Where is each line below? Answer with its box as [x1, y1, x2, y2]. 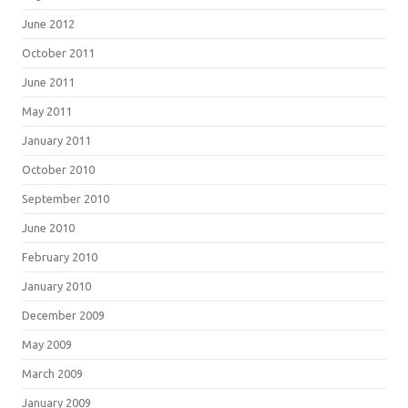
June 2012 [22, 16, 75, 30]
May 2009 [22, 337, 72, 351]
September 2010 [22, 191, 109, 205]
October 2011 [22, 46, 95, 59]
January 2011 [22, 133, 91, 147]
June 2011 [22, 75, 75, 88]
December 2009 [22, 308, 105, 321]
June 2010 [22, 220, 75, 234]
